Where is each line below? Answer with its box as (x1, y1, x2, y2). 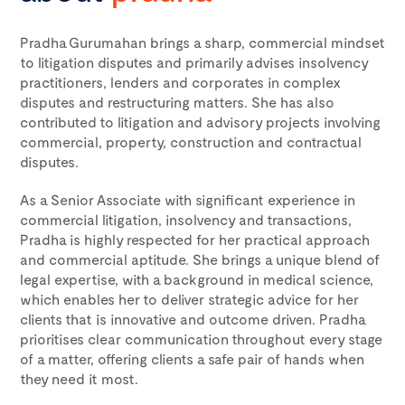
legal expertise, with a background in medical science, (20, 270, 373, 287)
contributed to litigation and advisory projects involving (20, 113, 381, 130)
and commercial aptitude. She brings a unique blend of (20, 250, 380, 268)
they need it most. (20, 370, 138, 387)
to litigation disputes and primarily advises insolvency (20, 53, 368, 71)
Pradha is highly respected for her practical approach (20, 231, 370, 248)
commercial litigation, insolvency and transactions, (20, 211, 352, 228)
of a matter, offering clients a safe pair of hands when (20, 350, 364, 367)
